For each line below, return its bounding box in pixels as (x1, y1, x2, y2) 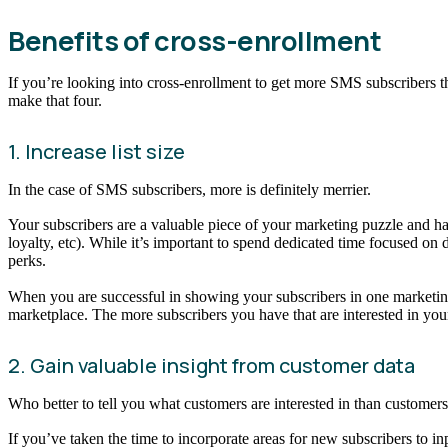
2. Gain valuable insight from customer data (8, 351, 415, 379)
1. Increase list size (8, 137, 185, 165)
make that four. (8, 91, 106, 109)
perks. (8, 252, 50, 270)
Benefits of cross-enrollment (8, 21, 381, 59)
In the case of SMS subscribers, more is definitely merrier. (8, 180, 375, 198)
